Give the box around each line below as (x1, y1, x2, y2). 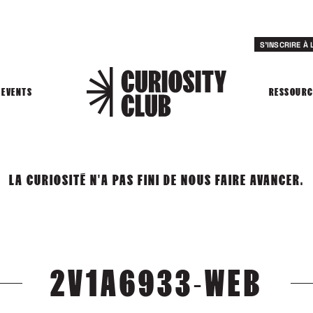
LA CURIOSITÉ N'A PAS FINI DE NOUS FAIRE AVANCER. (9, 172, 304, 188)
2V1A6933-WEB (50, 263, 263, 303)
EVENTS (1, 86, 33, 99)
